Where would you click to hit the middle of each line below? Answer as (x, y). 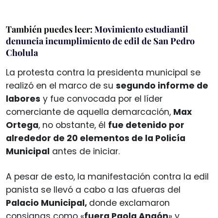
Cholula (22, 52)
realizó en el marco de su (61, 85)
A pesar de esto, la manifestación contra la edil (107, 176)
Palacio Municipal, (47, 203)
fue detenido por (146, 125)
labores (23, 99)
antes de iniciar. (85, 151)
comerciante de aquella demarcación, (90, 112)
